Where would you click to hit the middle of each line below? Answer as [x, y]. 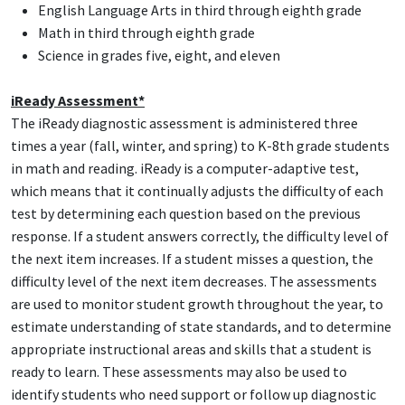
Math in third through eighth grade [146, 33]
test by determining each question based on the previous [186, 214]
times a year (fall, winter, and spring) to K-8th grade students [200, 146]
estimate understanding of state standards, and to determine [201, 327]
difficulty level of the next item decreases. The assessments [194, 282]
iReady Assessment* [78, 101]
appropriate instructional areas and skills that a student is [191, 349]
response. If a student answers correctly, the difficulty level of [200, 236]
